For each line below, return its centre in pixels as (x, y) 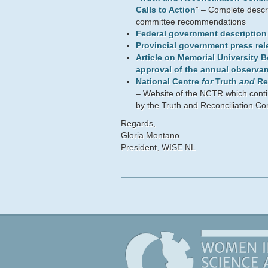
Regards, (138, 123)
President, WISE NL (158, 147)
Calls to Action (166, 10)
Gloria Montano (150, 135)
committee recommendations (191, 22)
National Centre (169, 81)
